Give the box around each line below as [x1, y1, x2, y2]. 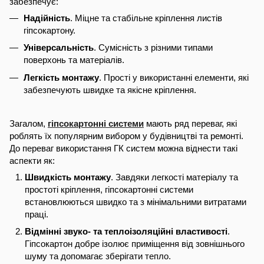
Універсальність [24, 42, 94, 53]
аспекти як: [9, 156, 55, 166]
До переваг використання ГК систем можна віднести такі [9, 143, 237, 154]
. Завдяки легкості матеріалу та [111, 172, 238, 183]
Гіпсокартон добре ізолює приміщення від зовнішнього [25, 239, 245, 249]
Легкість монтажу [24, 72, 99, 82]
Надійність [24, 12, 70, 23]
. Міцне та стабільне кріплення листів [70, 12, 222, 23]
